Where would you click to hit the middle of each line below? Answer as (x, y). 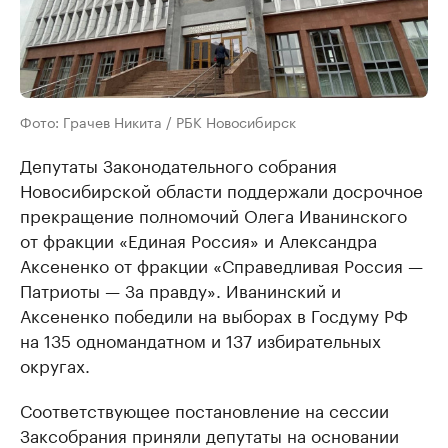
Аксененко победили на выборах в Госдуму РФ (214, 314)
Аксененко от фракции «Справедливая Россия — (221, 264)
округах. (55, 364)
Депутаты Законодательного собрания (178, 164)
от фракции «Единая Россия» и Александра (198, 239)
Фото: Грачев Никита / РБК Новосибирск (158, 121)
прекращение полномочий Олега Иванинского (213, 214)
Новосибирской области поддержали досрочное (221, 189)
